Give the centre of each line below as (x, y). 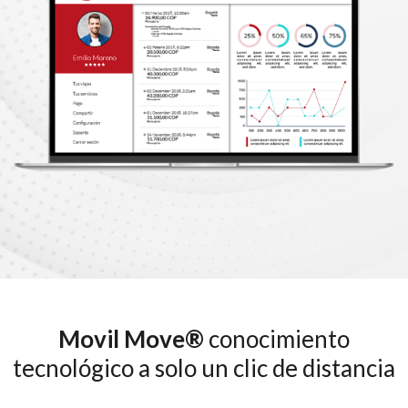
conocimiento (277, 339)
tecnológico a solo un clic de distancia (204, 368)
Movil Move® (131, 339)
